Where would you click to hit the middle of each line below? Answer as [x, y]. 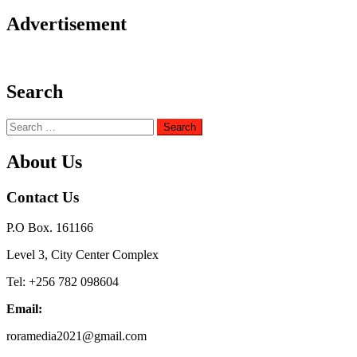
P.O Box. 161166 [50, 228]
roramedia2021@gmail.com [76, 336]
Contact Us [43, 197]
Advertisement [67, 24]
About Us [44, 161]
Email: [24, 309]
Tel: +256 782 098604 [63, 282]
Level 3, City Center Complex [82, 255]
